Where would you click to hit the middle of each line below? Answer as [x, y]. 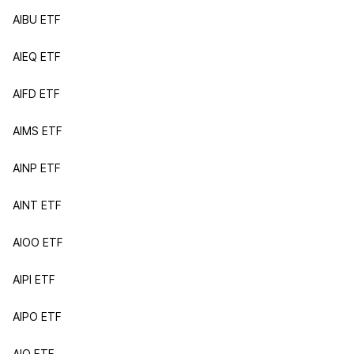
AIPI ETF [34, 279]
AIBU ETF [37, 19]
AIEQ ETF [37, 56]
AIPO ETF [37, 316]
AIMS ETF [38, 131]
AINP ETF [37, 168]
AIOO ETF [38, 242]
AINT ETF [37, 205]
